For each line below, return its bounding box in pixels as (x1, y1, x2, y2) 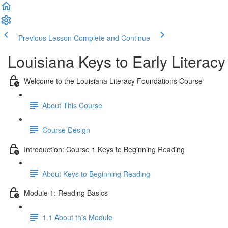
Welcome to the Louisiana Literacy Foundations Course (24, 75, 203, 86)
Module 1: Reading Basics (24, 187, 108, 198)
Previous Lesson (18, 33, 72, 43)
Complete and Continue (74, 33, 150, 43)
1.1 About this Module (42, 212, 112, 222)
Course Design (42, 124, 90, 135)
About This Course (42, 100, 102, 110)
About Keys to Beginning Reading (42, 168, 150, 179)
